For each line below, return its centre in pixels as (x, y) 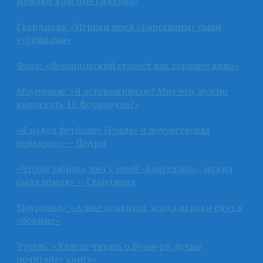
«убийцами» (44, 39)
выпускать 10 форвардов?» (78, 104)
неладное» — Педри (61, 142)
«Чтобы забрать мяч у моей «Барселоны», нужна (124, 168)
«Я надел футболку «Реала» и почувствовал (113, 129)
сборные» (38, 220)
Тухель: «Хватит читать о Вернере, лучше (109, 246)
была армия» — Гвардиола (76, 181)
